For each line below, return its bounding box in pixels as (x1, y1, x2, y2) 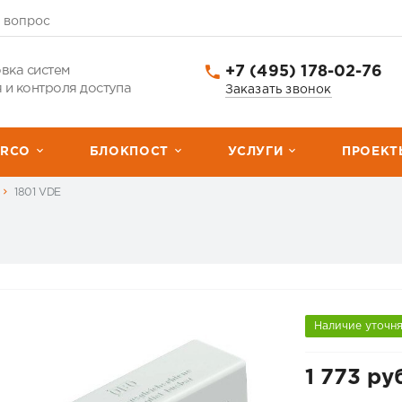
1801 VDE (14, 187, 62, 197)
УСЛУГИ (227, 146, 284, 157)
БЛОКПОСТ (89, 146, 169, 157)
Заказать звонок (224, 83, 332, 95)
